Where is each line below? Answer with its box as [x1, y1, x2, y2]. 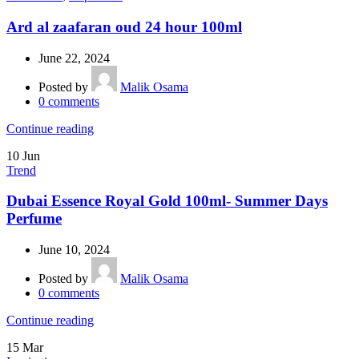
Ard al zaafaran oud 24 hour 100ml [6, 18, 242, 35]
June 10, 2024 [38, 243, 110, 256]
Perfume [6, 210, 62, 228]
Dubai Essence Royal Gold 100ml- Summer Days [6, 192, 328, 210]
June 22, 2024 [38, 50, 110, 65]
